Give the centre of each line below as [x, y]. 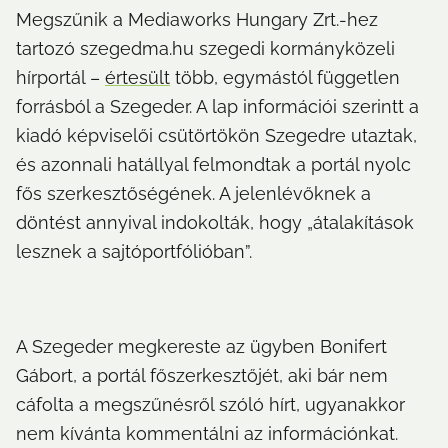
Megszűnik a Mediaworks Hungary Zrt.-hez [197, 20]
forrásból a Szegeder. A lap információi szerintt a [217, 107]
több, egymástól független [285, 78]
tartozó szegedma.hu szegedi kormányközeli [205, 49]
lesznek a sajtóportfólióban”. [134, 252]
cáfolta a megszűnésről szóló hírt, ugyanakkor [210, 405]
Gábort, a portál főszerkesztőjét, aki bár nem [202, 376]
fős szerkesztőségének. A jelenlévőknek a [193, 194]
